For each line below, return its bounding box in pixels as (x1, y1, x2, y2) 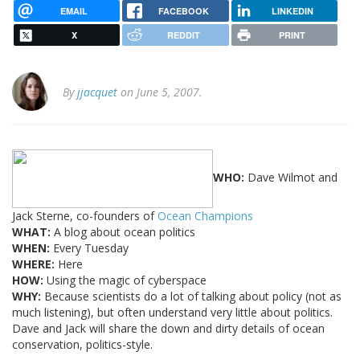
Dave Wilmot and (244, 170, 337, 186)
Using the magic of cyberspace (43, 272, 207, 288)
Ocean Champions (157, 208, 253, 224)
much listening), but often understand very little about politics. (12, 305, 333, 321)
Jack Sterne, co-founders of (12, 208, 157, 224)
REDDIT (166, 29, 200, 42)
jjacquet (77, 84, 117, 100)
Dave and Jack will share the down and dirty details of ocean (12, 321, 325, 337)
